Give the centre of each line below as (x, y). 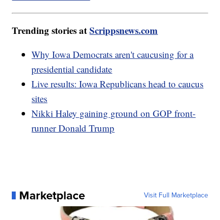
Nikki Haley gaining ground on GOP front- (114, 113)
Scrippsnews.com (124, 30)
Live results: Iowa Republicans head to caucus (118, 83)
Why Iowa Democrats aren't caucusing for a (113, 54)
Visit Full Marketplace (176, 195)
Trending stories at (51, 30)
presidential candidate (72, 69)
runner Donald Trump (73, 128)
